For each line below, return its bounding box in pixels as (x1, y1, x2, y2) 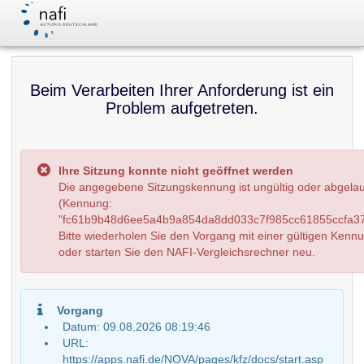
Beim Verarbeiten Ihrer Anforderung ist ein (30, 81, 334, 99)
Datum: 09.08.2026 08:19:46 (63, 320, 210, 333)
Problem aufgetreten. (106, 99, 258, 117)
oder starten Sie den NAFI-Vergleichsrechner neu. (58, 245, 315, 258)
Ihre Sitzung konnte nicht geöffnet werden (58, 164, 293, 177)
